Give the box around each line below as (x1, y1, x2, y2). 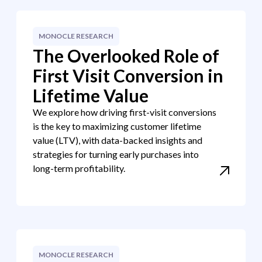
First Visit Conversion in (33, 65, 223, 86)
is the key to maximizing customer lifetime (33, 120, 201, 132)
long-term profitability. (33, 163, 125, 174)
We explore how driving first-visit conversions (33, 106, 216, 118)
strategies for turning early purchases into (33, 149, 199, 160)
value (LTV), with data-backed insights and (33, 135, 202, 146)
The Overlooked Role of (33, 45, 219, 66)
